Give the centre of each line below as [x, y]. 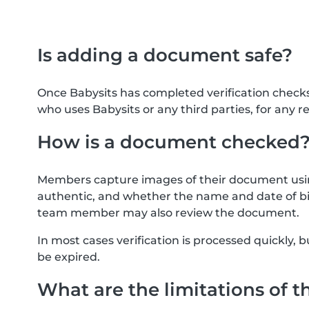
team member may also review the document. [168, 213]
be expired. [69, 257]
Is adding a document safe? [165, 55]
